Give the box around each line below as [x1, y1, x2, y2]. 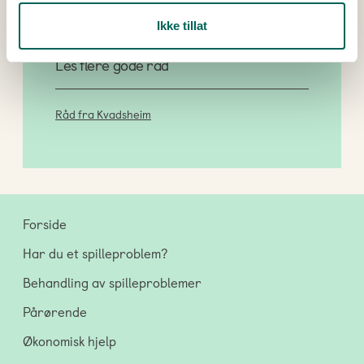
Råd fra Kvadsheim [55, 106, 151, 123]
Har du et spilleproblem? [23, 243, 167, 262]
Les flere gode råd [55, 54, 169, 76]
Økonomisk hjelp [23, 331, 116, 350]
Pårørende [23, 301, 87, 321]
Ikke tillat [157, 18, 207, 32]
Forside [23, 214, 67, 233]
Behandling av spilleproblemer [23, 272, 201, 292]
